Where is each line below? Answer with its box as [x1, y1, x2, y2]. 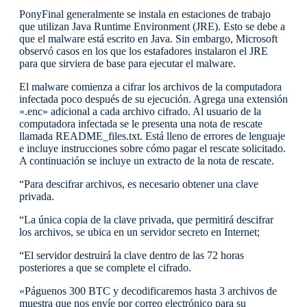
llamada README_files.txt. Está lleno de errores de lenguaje [19, 130, 285, 143]
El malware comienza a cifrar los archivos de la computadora [19, 81, 282, 93]
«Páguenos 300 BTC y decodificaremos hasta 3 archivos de [19, 285, 277, 297]
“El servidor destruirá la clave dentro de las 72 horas [19, 249, 244, 262]
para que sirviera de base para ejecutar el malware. [19, 58, 236, 70]
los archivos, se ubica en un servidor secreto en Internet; [19, 226, 260, 238]
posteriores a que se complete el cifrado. [19, 262, 191, 274]
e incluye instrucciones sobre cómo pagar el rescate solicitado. [19, 143, 286, 155]
